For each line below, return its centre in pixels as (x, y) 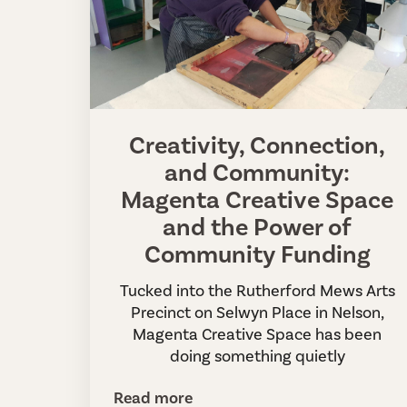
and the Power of (258, 228)
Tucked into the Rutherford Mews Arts (257, 290)
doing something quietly (257, 356)
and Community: (258, 173)
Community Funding (257, 255)
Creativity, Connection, (258, 146)
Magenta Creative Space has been (258, 334)
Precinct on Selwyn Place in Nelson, (257, 312)
